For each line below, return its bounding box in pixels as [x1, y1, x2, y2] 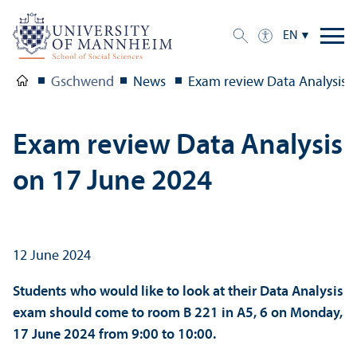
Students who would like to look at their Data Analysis [13, 284, 343, 300]
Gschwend [51, 74, 114, 90]
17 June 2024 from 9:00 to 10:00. [13, 327, 216, 343]
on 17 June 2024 [13, 167, 212, 197]
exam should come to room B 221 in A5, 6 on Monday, [13, 305, 343, 321]
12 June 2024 [13, 248, 91, 264]
